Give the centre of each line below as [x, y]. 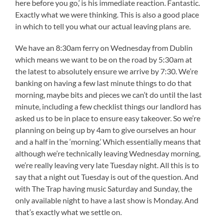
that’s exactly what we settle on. [69, 212]
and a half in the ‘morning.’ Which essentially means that [108, 141]
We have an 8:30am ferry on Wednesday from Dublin [104, 47]
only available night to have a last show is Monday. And [107, 200]
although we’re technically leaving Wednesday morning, [108, 153]
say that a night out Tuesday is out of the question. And [107, 176]
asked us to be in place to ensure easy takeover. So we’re [108, 118]
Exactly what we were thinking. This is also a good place [107, 14]
